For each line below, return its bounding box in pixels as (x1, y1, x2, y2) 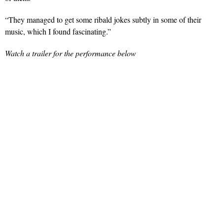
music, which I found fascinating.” (5, 26, 111, 37)
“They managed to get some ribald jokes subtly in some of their (5, 14, 201, 25)
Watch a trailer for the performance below (5, 47, 136, 58)
